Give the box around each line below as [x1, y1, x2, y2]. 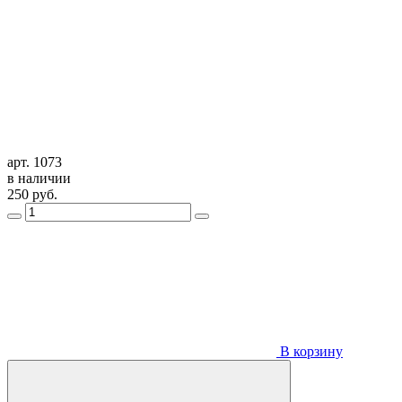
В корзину [276, 343, 343, 359]
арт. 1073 [7, 153, 62, 170]
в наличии [7, 170, 71, 186]
